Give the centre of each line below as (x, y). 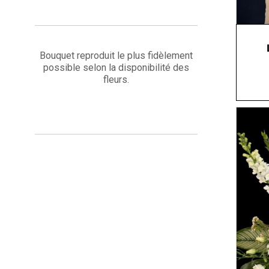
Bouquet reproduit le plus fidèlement (116, 56)
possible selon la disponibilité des (116, 68)
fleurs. (116, 80)
